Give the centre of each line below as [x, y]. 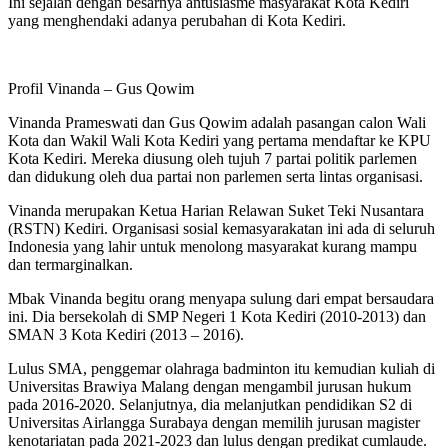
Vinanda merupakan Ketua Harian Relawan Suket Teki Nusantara [216, 210]
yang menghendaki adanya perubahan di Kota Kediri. [177, 20]
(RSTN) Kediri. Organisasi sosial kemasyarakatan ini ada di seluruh [221, 228]
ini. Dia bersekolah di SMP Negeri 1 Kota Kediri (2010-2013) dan [217, 316]
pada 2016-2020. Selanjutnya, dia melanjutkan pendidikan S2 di [210, 404]
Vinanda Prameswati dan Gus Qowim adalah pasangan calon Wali [217, 122]
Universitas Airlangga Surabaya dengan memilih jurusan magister [214, 422]
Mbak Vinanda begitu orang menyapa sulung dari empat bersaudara [221, 298]
